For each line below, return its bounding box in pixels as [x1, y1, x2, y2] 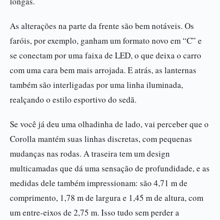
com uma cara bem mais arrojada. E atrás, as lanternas [10, 64, 196, 76]
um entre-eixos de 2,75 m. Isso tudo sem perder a [10, 207, 179, 218]
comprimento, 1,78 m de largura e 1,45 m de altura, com [10, 192, 203, 203]
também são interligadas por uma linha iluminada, [10, 79, 183, 90]
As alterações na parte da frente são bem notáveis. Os [10, 20, 194, 31]
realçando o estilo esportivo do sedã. [10, 94, 137, 105]
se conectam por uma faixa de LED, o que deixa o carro [10, 50, 201, 61]
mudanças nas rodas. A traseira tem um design [10, 148, 170, 159]
